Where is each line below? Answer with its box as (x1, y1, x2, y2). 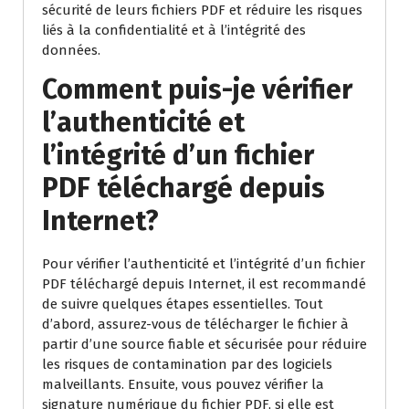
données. (42, 42, 100, 58)
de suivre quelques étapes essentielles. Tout (42, 296, 323, 312)
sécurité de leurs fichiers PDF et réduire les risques (42, 2, 362, 18)
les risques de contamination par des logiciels (42, 356, 332, 372)
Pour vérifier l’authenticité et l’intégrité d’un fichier (42, 256, 365, 272)
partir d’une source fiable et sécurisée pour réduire (42, 336, 367, 352)
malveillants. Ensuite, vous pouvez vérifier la (42, 376, 324, 393)
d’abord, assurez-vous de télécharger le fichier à (42, 316, 349, 332)
